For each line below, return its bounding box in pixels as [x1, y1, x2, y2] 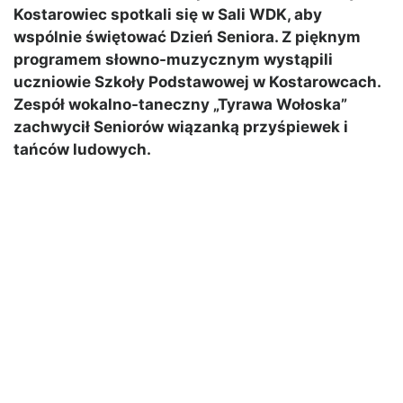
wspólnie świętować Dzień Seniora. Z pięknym [13, 28, 361, 47]
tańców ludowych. [13, 140, 151, 159]
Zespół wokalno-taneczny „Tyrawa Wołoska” [13, 95, 347, 114]
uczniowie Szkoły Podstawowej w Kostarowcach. [13, 73, 381, 92]
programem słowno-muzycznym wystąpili [13, 50, 333, 69]
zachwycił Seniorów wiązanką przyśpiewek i [13, 118, 348, 137]
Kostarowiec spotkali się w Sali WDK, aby [13, 5, 322, 24]
